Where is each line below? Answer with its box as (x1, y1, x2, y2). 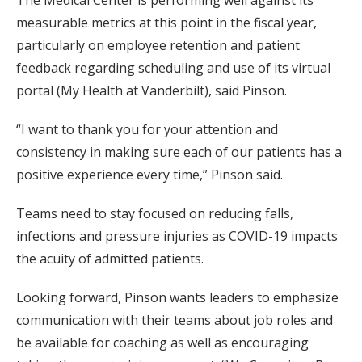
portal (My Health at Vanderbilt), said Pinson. (16, 81, 287, 99)
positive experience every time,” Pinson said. (16, 165, 283, 183)
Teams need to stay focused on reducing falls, (16, 204, 293, 222)
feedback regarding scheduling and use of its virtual (16, 58, 330, 77)
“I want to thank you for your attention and (16, 120, 278, 138)
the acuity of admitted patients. (16, 249, 204, 267)
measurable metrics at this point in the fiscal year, (16, 13, 317, 32)
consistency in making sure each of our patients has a (16, 142, 342, 161)
